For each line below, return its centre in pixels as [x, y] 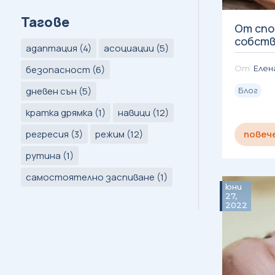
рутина [43, 155]
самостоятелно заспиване [90, 177]
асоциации [129, 48]
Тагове [45, 22]
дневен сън [51, 91]
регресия [47, 134]
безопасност [58, 69]
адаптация [51, 48]
